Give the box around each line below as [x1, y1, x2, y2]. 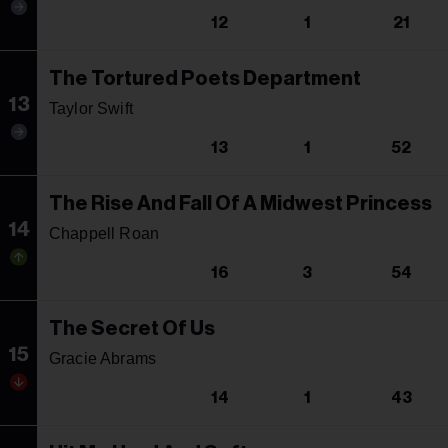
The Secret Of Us [49, 318, 215, 339]
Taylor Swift [49, 99, 133, 117]
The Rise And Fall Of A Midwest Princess [49, 193, 432, 214]
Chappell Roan [49, 224, 160, 242]
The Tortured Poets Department [49, 68, 361, 89]
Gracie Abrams [49, 349, 157, 367]
